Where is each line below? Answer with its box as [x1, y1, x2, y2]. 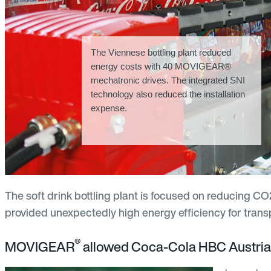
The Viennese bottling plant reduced [91, 47, 232, 57]
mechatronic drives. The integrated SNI [91, 74, 246, 85]
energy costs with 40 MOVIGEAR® [91, 60, 232, 71]
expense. [91, 102, 128, 113]
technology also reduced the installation [91, 88, 246, 99]
